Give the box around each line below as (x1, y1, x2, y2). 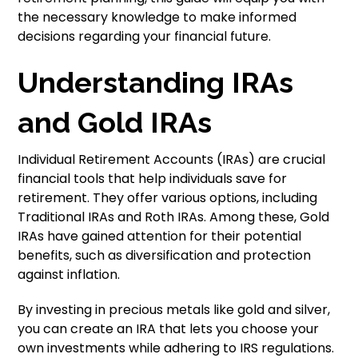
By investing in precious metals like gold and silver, (18, 300, 331, 319)
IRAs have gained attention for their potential (18, 227, 302, 245)
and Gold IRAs (18, 105, 213, 139)
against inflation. (18, 265, 121, 284)
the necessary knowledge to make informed (18, 8, 297, 26)
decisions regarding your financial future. (18, 27, 272, 46)
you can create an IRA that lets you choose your (18, 320, 320, 338)
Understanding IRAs (18, 66, 294, 99)
